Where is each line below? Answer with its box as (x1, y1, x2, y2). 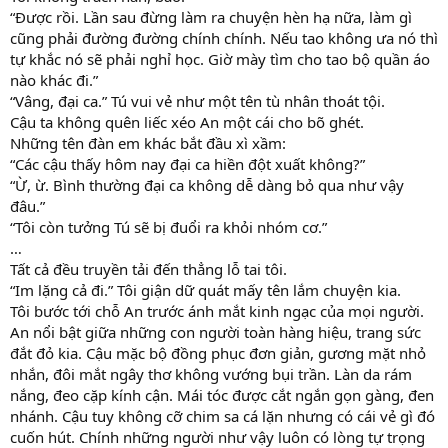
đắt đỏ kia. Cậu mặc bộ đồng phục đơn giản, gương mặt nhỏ (10, 342, 426, 363)
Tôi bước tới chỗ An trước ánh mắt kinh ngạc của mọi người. (10, 300, 424, 321)
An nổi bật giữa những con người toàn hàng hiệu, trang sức (10, 321, 421, 342)
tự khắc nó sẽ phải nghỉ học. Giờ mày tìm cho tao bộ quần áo (10, 48, 430, 69)
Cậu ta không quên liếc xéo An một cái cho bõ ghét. (10, 111, 364, 132)
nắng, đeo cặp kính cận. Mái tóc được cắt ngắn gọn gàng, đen (10, 384, 434, 405)
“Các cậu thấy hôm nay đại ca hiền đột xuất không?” (10, 153, 365, 174)
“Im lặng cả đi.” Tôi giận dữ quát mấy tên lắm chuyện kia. (10, 279, 401, 300)
